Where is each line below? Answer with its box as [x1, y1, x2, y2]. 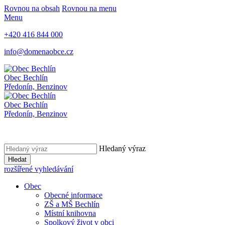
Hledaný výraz [99, 144, 146, 153]
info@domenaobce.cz [4, 47, 73, 56]
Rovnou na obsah [4, 4, 60, 13]
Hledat [8, 156, 27, 163]
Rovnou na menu [62, 4, 117, 13]
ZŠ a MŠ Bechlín [44, 200, 99, 208]
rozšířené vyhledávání [4, 165, 73, 173]
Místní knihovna [44, 209, 96, 217]
